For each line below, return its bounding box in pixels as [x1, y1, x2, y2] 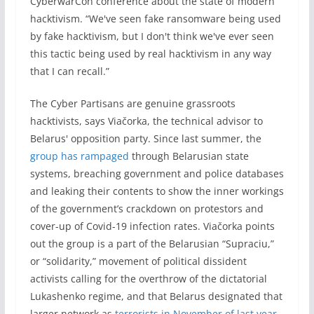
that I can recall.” [29, 64, 109, 78]
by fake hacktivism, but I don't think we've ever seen [29, 29, 274, 43]
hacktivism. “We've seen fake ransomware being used [29, 12, 281, 25]
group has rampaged [29, 149, 129, 163]
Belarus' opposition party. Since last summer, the [29, 132, 261, 145]
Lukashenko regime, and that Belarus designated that [29, 289, 282, 303]
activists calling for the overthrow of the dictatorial [29, 272, 267, 285]
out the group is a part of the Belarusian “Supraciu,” [29, 237, 274, 250]
